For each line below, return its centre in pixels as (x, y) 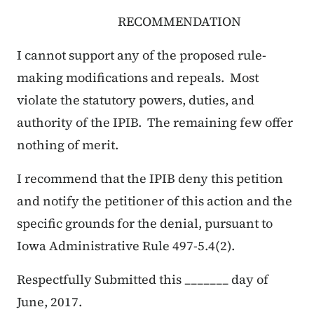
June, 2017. (49, 302)
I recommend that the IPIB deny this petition (150, 179)
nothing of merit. (68, 145)
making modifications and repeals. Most (138, 78)
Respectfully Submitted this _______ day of (143, 280)
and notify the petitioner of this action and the (155, 201)
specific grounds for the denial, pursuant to (145, 224)
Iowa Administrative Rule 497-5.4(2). (126, 246)
